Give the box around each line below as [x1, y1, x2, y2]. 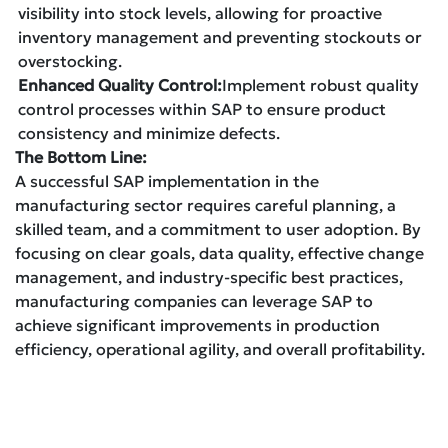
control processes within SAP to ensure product [18, 98, 386, 119]
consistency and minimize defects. [18, 122, 280, 143]
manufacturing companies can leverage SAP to [15, 290, 373, 311]
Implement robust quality [222, 74, 419, 95]
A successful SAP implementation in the [15, 170, 319, 191]
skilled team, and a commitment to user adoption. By [15, 218, 421, 239]
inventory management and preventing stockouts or [18, 26, 422, 47]
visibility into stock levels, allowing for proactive [18, 2, 382, 23]
